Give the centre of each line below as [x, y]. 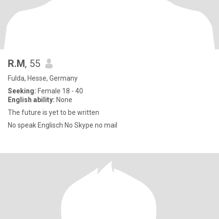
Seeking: [22, 91]
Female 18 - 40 [60, 91]
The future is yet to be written [54, 112]
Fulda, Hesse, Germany [43, 78]
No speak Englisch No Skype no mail [91, 125]
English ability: [31, 100]
